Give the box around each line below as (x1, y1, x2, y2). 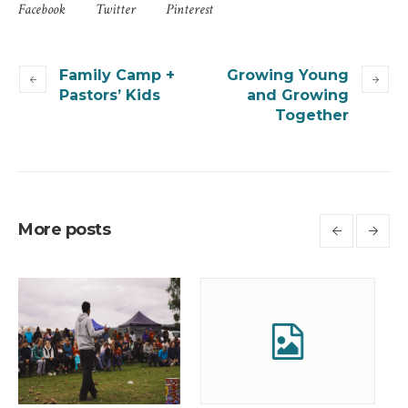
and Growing (247, 87, 349, 105)
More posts (18, 219, 110, 240)
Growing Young (227, 66, 349, 85)
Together (275, 107, 349, 125)
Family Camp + (59, 66, 175, 85)
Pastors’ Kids (59, 87, 160, 105)
